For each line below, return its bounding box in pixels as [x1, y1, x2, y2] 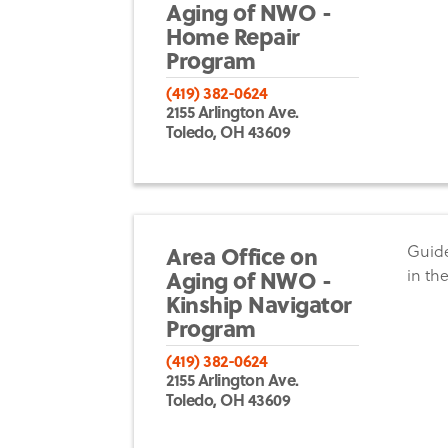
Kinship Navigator [166, 286, 352, 320]
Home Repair [166, 18, 300, 52]
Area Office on [166, 238, 318, 272]
